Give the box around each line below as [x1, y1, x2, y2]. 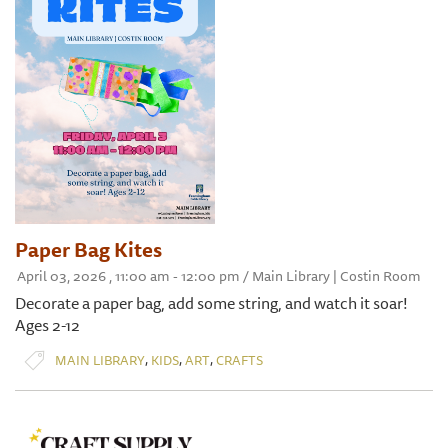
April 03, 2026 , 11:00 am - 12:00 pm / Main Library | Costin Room [17, 265, 421, 288]
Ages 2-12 [15, 312, 80, 339]
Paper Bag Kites [15, 234, 162, 266]
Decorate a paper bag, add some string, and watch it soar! [15, 290, 408, 317]
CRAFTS [216, 349, 263, 370]
